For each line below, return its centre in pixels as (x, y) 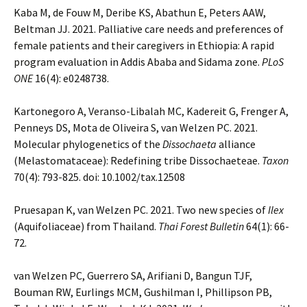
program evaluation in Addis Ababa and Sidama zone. (138, 62)
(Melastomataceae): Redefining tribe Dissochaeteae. (138, 160)
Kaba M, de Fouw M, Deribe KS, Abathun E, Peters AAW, (140, 12)
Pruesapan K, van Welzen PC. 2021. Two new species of (141, 210)
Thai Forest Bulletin (201, 226)
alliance (236, 144)
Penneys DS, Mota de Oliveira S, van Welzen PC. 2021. (136, 127)
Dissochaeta (189, 144)
